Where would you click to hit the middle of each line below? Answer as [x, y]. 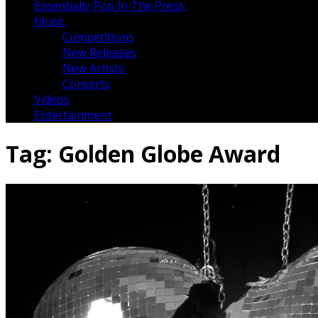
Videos [52, 100]
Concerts [86, 84]
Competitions [98, 37]
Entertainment [73, 115]
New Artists [93, 68]
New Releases [99, 53]
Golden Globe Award [169, 153]
